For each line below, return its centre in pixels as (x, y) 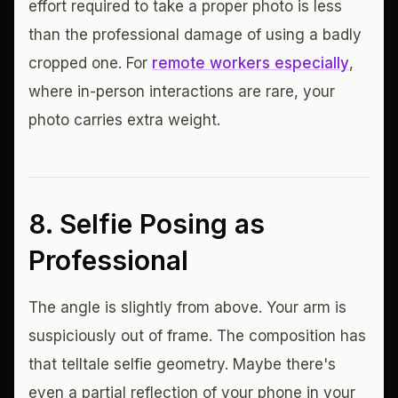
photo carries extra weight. (124, 120)
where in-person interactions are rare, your (182, 92)
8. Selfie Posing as (147, 224)
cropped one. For (90, 63)
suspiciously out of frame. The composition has (197, 336)
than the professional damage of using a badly (195, 35)
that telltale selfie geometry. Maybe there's (182, 364)
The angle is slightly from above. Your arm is (187, 307)
